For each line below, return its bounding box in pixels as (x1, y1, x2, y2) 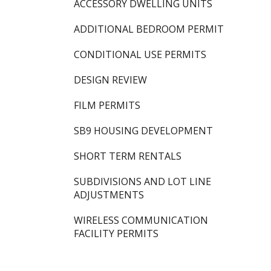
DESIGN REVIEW (74, 73, 147, 87)
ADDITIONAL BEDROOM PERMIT (74, 22, 224, 36)
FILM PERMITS (74, 99, 140, 112)
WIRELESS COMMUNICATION (74, 214, 208, 227)
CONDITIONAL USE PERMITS (74, 48, 206, 61)
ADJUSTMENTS (74, 188, 144, 201)
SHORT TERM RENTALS (74, 149, 181, 163)
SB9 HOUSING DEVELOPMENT (74, 124, 213, 137)
